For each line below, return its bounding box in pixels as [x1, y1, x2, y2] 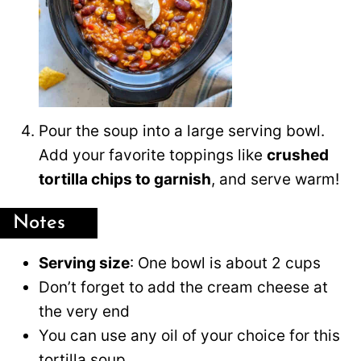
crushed [267, 145, 329, 164]
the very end [39, 301, 130, 321]
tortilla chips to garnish [39, 169, 211, 189]
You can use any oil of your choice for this [39, 326, 340, 345]
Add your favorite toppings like [39, 145, 267, 164]
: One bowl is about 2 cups [130, 253, 321, 272]
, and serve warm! [211, 169, 339, 189]
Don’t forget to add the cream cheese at [39, 277, 328, 297]
